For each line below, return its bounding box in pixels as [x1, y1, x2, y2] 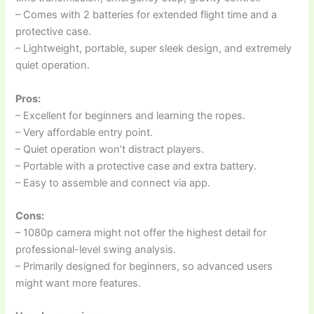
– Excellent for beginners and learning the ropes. [15, 109, 246, 122]
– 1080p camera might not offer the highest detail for [15, 226, 267, 240]
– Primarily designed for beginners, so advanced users [15, 260, 273, 273]
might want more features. [15, 277, 142, 290]
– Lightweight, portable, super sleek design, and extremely [15, 42, 292, 55]
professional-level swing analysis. [15, 243, 177, 257]
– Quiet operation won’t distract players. [15, 142, 205, 156]
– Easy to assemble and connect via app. [15, 176, 211, 189]
